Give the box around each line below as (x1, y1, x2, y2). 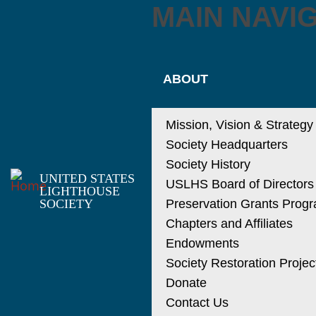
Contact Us (165, 296, 229, 310)
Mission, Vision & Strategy (165, 118, 313, 132)
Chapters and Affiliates (165, 217, 293, 231)
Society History (165, 157, 250, 171)
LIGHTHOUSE (39, 184, 120, 198)
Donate (165, 276, 207, 290)
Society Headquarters (165, 138, 288, 152)
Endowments (165, 236, 239, 250)
